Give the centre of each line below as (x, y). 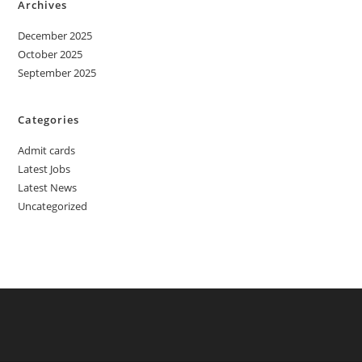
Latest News (48, 187)
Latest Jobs (44, 168)
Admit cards (47, 150)
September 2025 (57, 72)
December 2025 (55, 35)
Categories (49, 119)
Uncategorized (53, 206)
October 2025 (51, 54)
